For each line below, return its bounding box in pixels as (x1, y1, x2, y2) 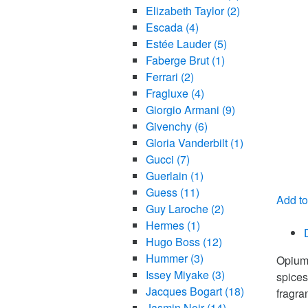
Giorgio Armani (145, 102, 222, 118)
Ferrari (145, 69, 181, 85)
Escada (145, 19, 186, 36)
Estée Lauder (145, 36, 214, 52)
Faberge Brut (145, 52, 212, 69)
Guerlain (145, 168, 190, 184)
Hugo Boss (145, 234, 203, 250)
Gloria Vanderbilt (145, 135, 230, 151)
